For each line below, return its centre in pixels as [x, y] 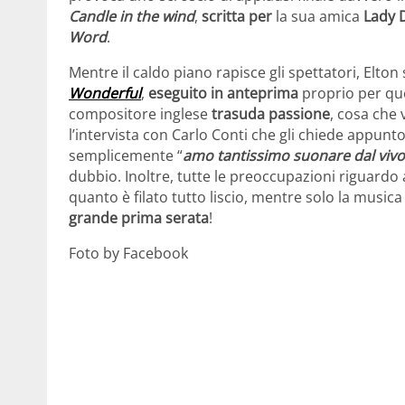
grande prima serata [139, 217]
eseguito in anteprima [223, 93]
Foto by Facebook [128, 253]
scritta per [239, 16]
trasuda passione [271, 113]
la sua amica [320, 16]
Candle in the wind [132, 16]
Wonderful [105, 93]
